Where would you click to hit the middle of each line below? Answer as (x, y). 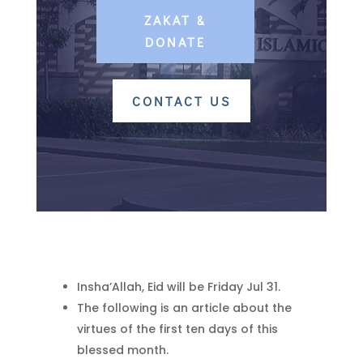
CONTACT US (181, 100)
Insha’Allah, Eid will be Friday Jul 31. (178, 286)
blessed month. (122, 350)
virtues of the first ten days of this (177, 329)
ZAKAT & (175, 20)
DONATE (175, 42)
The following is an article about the (184, 307)
